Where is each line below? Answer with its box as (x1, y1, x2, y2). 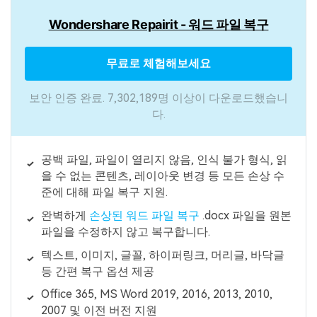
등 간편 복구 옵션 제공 (40, 264, 154, 278)
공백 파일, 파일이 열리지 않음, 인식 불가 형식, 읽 (40, 153, 287, 167)
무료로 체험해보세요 (106, 56, 211, 70)
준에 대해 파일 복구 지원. (40, 185, 168, 200)
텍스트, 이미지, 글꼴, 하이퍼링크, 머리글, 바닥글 (40, 248, 284, 262)
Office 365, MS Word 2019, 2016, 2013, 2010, (40, 287, 272, 301)
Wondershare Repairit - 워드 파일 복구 (48, 16, 269, 32)
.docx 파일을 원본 (199, 208, 292, 222)
